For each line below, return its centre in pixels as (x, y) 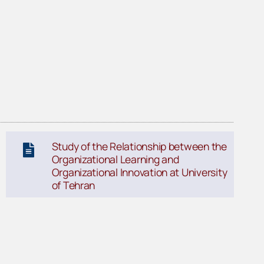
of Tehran (73, 185)
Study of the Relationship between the (139, 146)
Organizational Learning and (115, 159)
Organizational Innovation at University (139, 172)
